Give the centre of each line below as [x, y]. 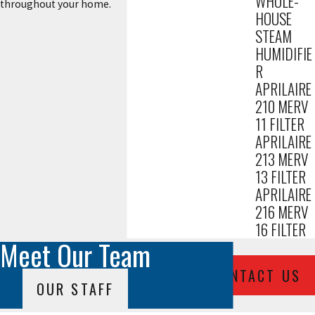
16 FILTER [280, 230]
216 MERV [281, 212]
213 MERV [281, 160]
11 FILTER [279, 124]
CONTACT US [256, 275]
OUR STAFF [75, 289]
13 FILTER [280, 177]
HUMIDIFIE [283, 54]
